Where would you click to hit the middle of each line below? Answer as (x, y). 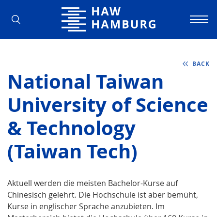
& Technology (71, 128)
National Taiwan (85, 81)
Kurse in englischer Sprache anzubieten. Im (86, 206)
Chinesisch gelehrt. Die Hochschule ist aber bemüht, (103, 194)
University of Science (108, 104)
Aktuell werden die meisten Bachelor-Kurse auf (93, 183)
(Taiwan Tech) (72, 151)
